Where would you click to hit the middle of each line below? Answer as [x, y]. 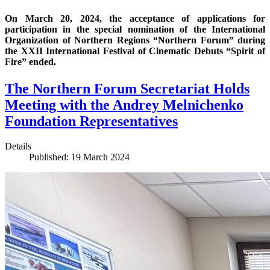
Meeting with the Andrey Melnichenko [124, 105]
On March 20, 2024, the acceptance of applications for [135, 19]
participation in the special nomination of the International [135, 30]
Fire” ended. [30, 62]
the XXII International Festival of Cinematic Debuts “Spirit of [135, 51]
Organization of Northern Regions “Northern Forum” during [135, 40]
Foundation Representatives [91, 121]
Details [18, 146]
